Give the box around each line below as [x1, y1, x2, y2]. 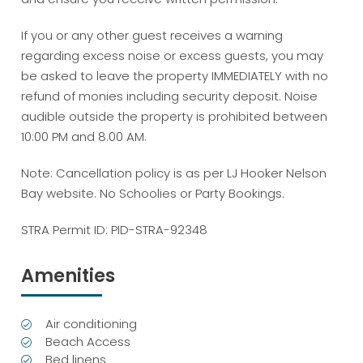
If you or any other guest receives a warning [21, 27, 284, 44]
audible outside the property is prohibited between [21, 108, 328, 125]
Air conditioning [45, 314, 138, 332]
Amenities [21, 262, 116, 288]
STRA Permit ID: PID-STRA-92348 [21, 220, 208, 238]
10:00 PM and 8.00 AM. [21, 128, 147, 145]
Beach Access [45, 332, 131, 350]
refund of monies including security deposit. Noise [21, 88, 318, 105]
